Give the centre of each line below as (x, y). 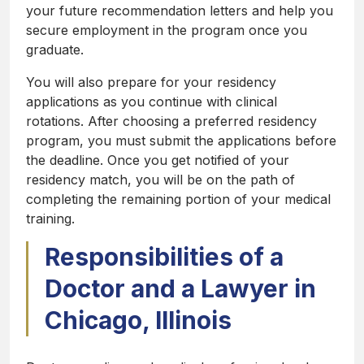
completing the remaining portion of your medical (178, 199)
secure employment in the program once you (167, 30)
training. (50, 219)
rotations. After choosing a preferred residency (171, 121)
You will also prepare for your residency (151, 82)
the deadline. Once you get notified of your (158, 160)
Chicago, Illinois (138, 321)
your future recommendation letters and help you (180, 11)
